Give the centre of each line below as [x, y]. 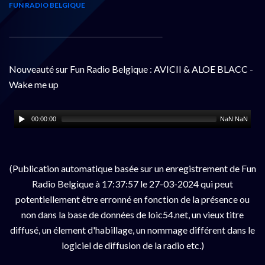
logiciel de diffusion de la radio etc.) [132, 245]
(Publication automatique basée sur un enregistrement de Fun [132, 168]
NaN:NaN [234, 119]
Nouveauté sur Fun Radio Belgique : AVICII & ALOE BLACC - [131, 69]
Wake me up [34, 84]
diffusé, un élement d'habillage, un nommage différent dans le [132, 230]
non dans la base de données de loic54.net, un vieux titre [132, 214]
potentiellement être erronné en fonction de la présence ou [132, 199]
